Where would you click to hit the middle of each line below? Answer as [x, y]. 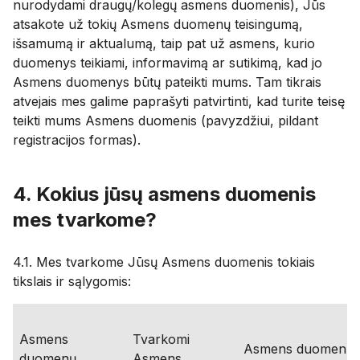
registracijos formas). [79, 140]
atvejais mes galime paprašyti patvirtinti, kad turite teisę [179, 101]
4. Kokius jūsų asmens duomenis [164, 194]
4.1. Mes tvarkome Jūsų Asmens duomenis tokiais [164, 262]
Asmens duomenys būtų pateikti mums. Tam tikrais [167, 82]
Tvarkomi [161, 339]
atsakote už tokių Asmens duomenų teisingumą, [158, 24]
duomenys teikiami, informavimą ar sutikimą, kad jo [168, 63]
